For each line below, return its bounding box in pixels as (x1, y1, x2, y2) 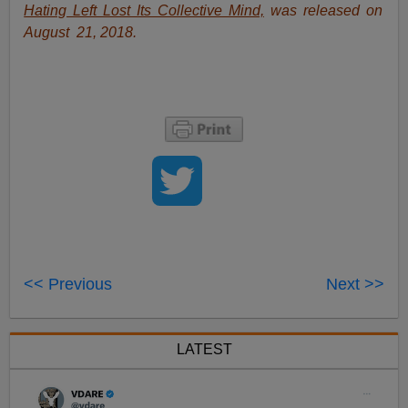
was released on (263, 3, 382, 19)
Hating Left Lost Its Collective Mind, (24, 3, 264, 19)
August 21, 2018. (24, 25, 138, 41)
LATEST (176, 342, 232, 358)
